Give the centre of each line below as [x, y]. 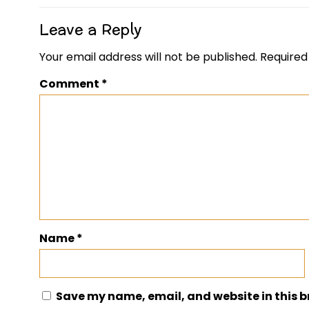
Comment [70, 84]
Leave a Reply [90, 30]
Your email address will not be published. [148, 57]
